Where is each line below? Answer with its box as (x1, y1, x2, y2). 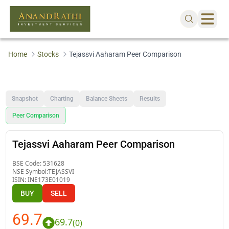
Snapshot (12, 95, 38, 102)
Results (140, 95, 161, 102)
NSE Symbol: (12, 167, 49, 176)
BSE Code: (12, 158, 43, 168)
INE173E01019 (28, 175, 71, 184)
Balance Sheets (86, 95, 128, 102)
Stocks (37, 50, 59, 58)
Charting (50, 95, 74, 102)
